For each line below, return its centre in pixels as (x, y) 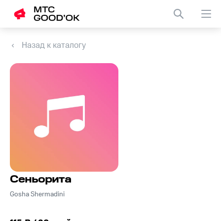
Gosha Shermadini (37, 195)
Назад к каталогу (54, 45)
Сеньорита (40, 180)
